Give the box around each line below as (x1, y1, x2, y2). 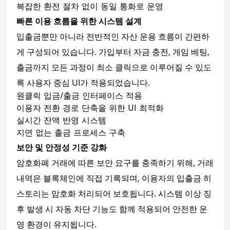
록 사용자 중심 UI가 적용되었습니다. (16, 77, 150, 89)
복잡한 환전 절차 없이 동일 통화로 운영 (16, 3, 163, 12)
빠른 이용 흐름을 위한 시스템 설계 (16, 15, 142, 27)
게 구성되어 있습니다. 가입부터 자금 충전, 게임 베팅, (16, 46, 209, 58)
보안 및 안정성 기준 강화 (16, 142, 107, 154)
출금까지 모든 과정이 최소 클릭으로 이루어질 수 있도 (16, 62, 212, 73)
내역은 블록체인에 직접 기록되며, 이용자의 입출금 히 (16, 172, 212, 184)
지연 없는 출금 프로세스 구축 (16, 129, 125, 138)
